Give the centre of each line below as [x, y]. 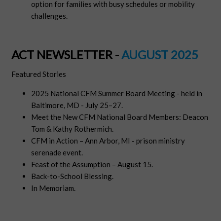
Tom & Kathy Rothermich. [73, 129]
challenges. [50, 16]
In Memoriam [53, 188]
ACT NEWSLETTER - [65, 55]
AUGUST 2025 [160, 55]
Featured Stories [39, 74]
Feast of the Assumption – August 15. [92, 165]
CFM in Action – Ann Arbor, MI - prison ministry [108, 141]
